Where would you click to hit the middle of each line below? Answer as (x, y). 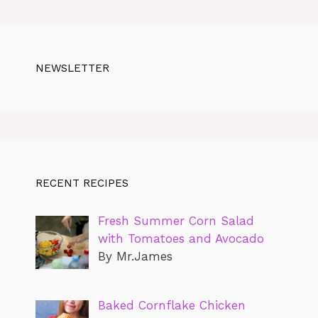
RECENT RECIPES (82, 183)
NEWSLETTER (72, 68)
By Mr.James (135, 257)
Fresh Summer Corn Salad (176, 221)
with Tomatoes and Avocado (181, 239)
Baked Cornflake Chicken (171, 305)
